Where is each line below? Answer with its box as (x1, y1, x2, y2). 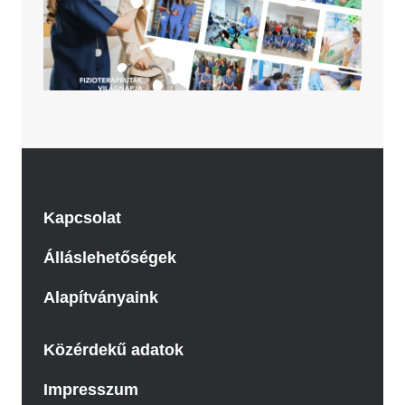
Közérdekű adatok (43, 340, 184, 359)
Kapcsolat (43, 208, 121, 227)
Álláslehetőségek (43, 248, 176, 267)
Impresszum (43, 380, 138, 399)
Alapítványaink (43, 287, 158, 306)
